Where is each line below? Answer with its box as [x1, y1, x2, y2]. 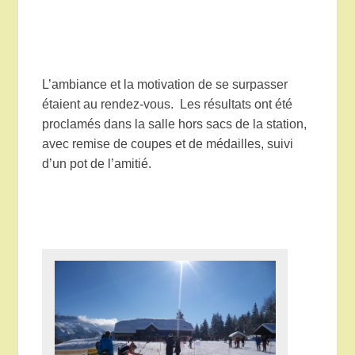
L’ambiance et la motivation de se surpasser [42, 77, 288, 91]
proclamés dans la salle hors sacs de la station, [42, 116, 307, 131]
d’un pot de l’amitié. [42, 156, 152, 170]
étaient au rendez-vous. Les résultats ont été [42, 97, 293, 111]
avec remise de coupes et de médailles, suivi [42, 136, 294, 151]
